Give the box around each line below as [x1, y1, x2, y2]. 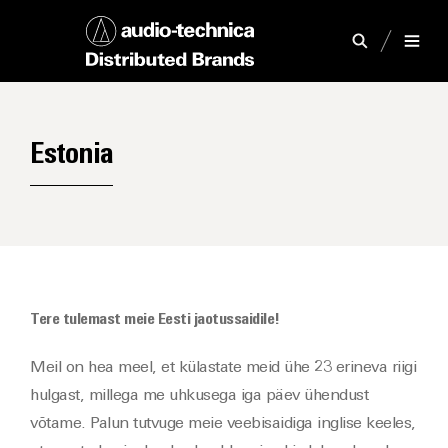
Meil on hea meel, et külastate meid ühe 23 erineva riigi [30, 360, 416, 376]
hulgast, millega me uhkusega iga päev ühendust [30, 388, 368, 404]
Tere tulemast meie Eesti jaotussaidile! [30, 312, 280, 328]
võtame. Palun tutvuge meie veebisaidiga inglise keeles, [30, 416, 416, 432]
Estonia [30, 141, 113, 170]
